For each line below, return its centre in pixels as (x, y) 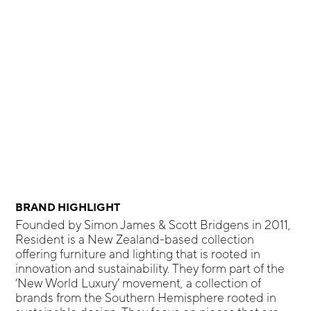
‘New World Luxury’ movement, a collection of (138, 283)
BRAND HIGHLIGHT (68, 207)
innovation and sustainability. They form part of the (150, 269)
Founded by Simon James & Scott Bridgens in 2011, (153, 225)
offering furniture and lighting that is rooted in (138, 254)
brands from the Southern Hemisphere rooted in (146, 298)
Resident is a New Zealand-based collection (135, 239)
